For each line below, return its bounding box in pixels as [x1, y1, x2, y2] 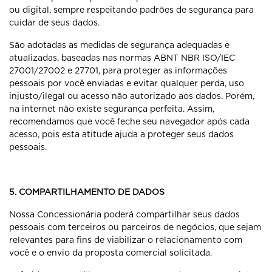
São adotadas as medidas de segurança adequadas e [9, 40, 229, 50]
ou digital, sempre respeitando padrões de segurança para [9, 5, 254, 15]
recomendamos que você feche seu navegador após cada [9, 117, 250, 126]
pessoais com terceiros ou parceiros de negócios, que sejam [9, 222, 261, 232]
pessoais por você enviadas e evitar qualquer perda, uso [9, 78, 244, 88]
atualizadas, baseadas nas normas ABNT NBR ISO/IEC [9, 53, 235, 63]
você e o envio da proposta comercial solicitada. [9, 248, 212, 257]
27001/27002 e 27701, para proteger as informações [9, 66, 227, 75]
